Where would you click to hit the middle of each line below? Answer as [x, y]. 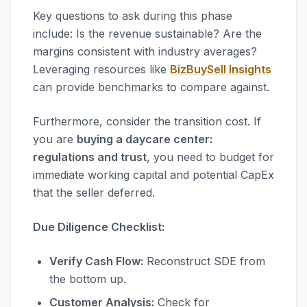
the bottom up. [88, 279]
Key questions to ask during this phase [133, 16]
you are [55, 139]
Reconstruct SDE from [204, 261]
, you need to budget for [210, 157]
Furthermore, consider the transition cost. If [147, 121]
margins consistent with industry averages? [145, 51]
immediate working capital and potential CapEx [153, 175]
